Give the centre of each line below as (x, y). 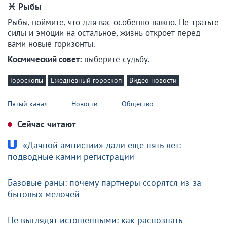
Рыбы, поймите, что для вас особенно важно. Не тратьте (113, 23)
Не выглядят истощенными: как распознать (95, 220)
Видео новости (153, 80)
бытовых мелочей (44, 194)
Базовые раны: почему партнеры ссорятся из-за (104, 182)
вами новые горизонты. (52, 44)
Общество (138, 104)
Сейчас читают (46, 124)
